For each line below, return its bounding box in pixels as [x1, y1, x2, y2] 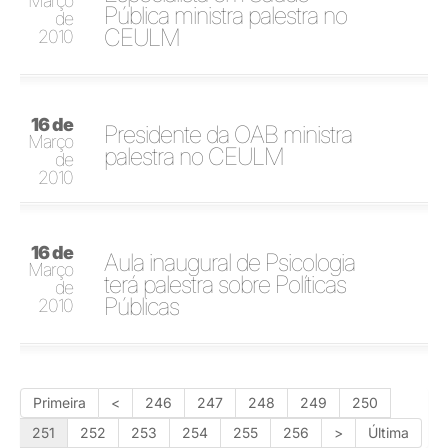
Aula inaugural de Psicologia [104, 247, 356, 277]
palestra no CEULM [104, 141, 285, 171]
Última [368, 423, 409, 441]
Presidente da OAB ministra [104, 119, 353, 149]
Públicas [104, 291, 180, 321]
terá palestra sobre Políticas [104, 269, 347, 299]
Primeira [33, 393, 86, 411]
